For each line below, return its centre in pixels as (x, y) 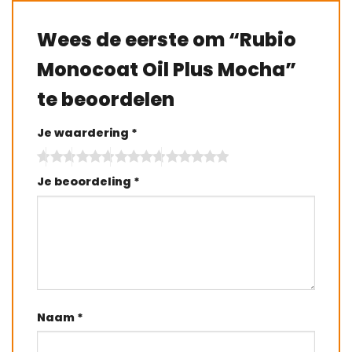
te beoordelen (106, 100)
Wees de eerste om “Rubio (167, 40)
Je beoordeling (85, 181)
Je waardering (84, 133)
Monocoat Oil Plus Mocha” (167, 70)
